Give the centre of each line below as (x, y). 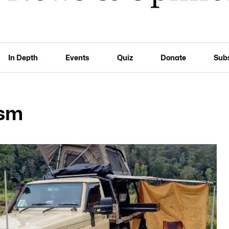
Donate (173, 57)
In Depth (23, 57)
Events (77, 57)
